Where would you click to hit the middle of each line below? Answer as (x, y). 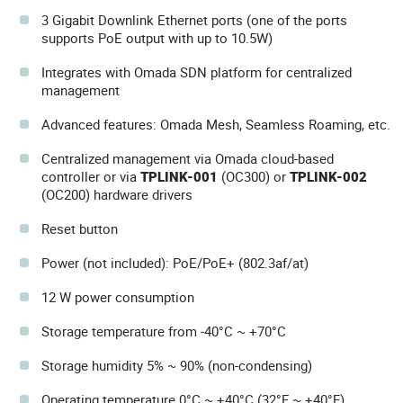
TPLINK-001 (179, 176)
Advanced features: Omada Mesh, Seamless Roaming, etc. (216, 124)
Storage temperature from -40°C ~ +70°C (164, 331)
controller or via (91, 176)
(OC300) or (254, 176)
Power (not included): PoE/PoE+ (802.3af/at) (175, 262)
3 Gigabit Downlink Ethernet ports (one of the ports (194, 19)
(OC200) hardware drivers (117, 194)
